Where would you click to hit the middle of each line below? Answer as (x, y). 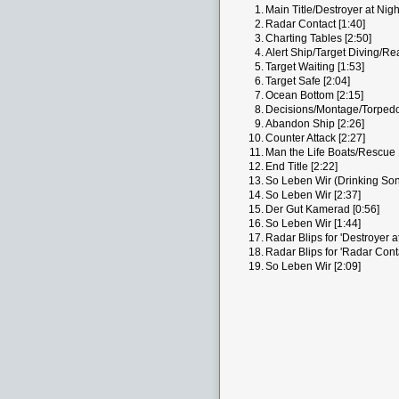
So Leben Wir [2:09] (313, 266)
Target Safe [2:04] (308, 81)
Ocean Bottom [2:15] (314, 95)
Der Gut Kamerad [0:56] (322, 209)
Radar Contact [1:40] (315, 24)
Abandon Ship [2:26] (315, 124)
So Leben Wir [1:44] (313, 224)
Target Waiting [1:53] (315, 67)
